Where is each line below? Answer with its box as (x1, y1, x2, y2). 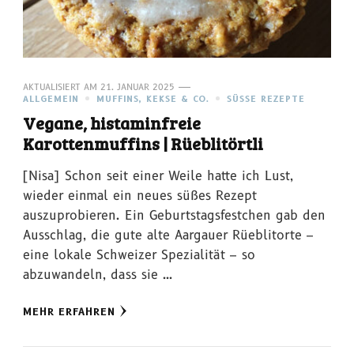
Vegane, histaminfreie (23, 111, 201, 134)
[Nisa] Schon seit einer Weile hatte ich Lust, (23, 168, 293, 183)
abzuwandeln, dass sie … (23, 266, 172, 282)
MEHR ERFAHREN (23, 305, 115, 318)
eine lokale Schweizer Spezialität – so (23, 247, 255, 262)
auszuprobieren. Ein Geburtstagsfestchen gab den (23, 207, 326, 223)
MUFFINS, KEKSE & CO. (96, 93, 209, 104)
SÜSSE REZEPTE (227, 93, 299, 104)
